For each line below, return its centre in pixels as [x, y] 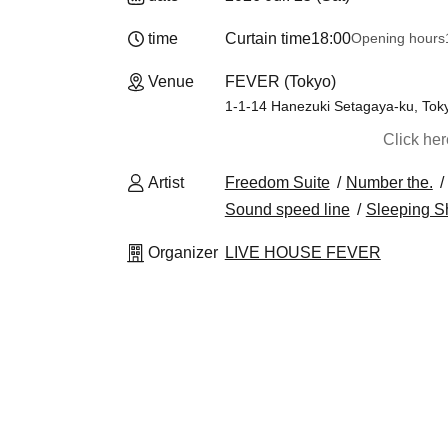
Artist [166, 182]
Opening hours [397, 38]
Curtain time [267, 38]
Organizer [183, 252]
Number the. [389, 182]
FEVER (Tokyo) [280, 81]
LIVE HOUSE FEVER [302, 252]
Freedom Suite [277, 182]
